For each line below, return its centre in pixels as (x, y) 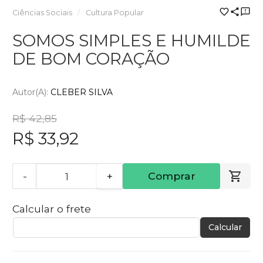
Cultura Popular (114, 12)
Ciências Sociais (42, 12)
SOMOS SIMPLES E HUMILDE (131, 40)
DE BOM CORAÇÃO (91, 58)
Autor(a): (31, 92)
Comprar (171, 176)
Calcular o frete (52, 209)
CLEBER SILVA (82, 92)
